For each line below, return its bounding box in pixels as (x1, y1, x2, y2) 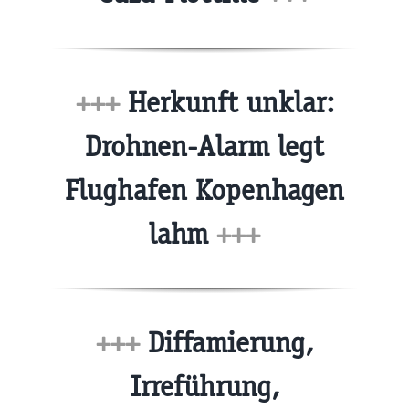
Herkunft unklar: (119, 84, 334, 121)
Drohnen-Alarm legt (85, 128, 324, 164)
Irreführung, (130, 369, 279, 405)
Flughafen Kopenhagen (65, 172, 344, 208)
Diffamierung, (140, 325, 313, 362)
